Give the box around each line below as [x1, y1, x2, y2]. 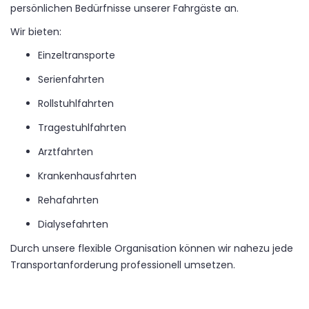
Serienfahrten [38, 72, 104, 86]
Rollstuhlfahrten [38, 96, 114, 110]
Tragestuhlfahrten [38, 120, 126, 134]
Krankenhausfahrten [38, 168, 137, 183]
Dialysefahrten [38, 217, 108, 231]
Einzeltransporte [38, 48, 115, 62]
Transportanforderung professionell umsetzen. [10, 257, 235, 272]
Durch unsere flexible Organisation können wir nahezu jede [10, 241, 293, 255]
